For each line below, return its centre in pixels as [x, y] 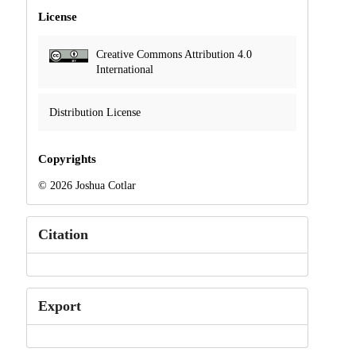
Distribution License [95, 113]
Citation [63, 235]
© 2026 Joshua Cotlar [87, 186]
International [124, 70]
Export [59, 306]
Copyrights [67, 159]
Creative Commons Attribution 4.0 [174, 55]
